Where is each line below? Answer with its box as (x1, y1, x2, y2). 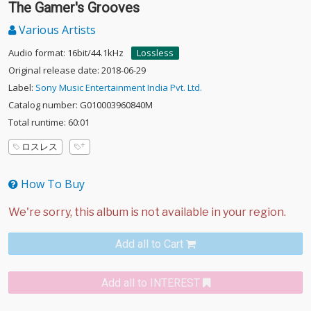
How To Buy (18, 176, 85, 192)
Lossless (137, 47, 174, 59)
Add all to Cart (115, 237, 183, 251)
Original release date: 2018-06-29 (8, 64, 146, 76)
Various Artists (16, 22, 96, 37)
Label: (8, 81, 35, 94)
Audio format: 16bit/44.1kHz (8, 47, 124, 59)
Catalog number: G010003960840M (8, 99, 153, 111)
